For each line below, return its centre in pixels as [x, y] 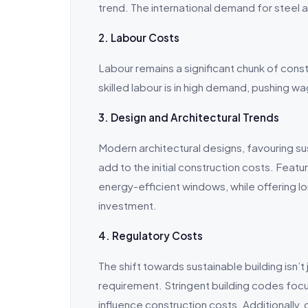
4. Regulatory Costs [151, 235]
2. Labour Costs [139, 37]
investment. [128, 205]
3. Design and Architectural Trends [189, 117]
